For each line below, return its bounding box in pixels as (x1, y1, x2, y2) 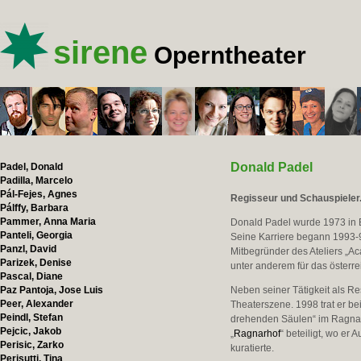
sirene (53, 35, 147, 70)
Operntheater (154, 42, 306, 68)
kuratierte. (230, 342, 275, 354)
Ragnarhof (234, 328, 281, 339)
